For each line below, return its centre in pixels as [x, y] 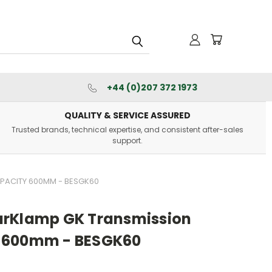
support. [127, 141]
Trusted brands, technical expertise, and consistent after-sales [127, 130]
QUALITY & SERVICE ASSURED [127, 115]
